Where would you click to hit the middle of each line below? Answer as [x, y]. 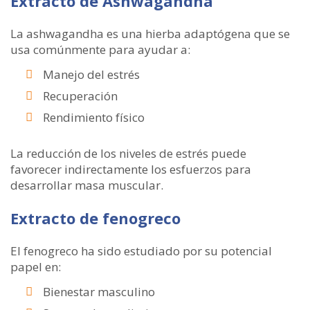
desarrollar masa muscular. [87, 185]
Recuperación [80, 96]
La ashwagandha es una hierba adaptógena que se [150, 34]
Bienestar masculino [99, 292]
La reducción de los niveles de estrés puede [128, 154]
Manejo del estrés [91, 75]
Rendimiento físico [94, 118]
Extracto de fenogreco [95, 218]
